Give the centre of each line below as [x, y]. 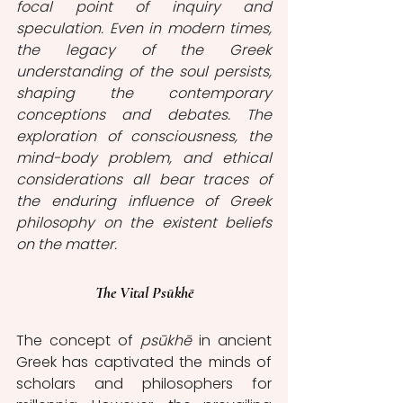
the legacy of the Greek [144, 50]
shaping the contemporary [144, 93]
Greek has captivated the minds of [144, 362]
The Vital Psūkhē [144, 292]
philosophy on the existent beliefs [144, 223]
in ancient [232, 340]
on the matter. [68, 244]
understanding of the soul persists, [144, 72]
